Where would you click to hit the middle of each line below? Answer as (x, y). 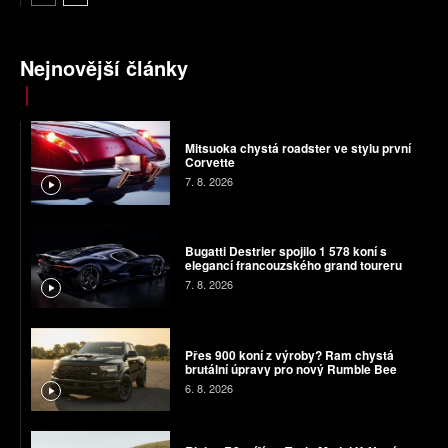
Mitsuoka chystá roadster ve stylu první (297, 148)
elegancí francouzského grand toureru (293, 265)
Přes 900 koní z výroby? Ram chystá (289, 354)
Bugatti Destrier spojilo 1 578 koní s (285, 251)
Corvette (209, 162)
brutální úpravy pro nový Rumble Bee (290, 368)
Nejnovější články (104, 68)
